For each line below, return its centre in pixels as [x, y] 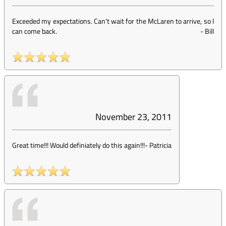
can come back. [35, 31]
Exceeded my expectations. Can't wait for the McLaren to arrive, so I [113, 21]
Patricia [160, 145]
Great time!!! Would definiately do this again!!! [78, 145]
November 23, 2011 [133, 117]
